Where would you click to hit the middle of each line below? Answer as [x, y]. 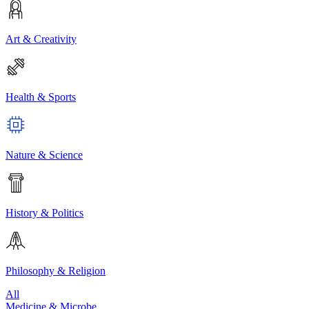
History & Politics [44, 212]
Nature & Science [44, 154]
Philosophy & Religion [56, 270]
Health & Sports [41, 97]
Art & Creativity [41, 39]
